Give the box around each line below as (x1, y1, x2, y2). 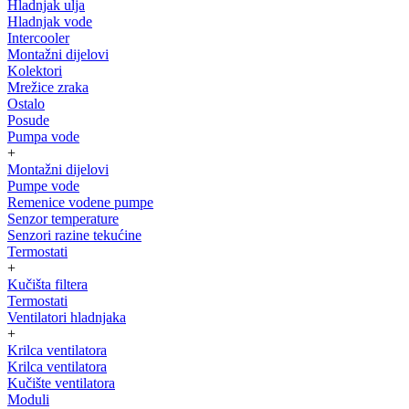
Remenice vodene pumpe (7, 194, 153, 210)
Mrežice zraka (7, 79, 89, 95)
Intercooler (7, 30, 69, 46)
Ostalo (7, 96, 45, 111)
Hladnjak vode (7, 14, 92, 29)
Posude (7, 112, 49, 128)
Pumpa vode (7, 129, 79, 144)
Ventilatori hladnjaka (7, 309, 126, 325)
